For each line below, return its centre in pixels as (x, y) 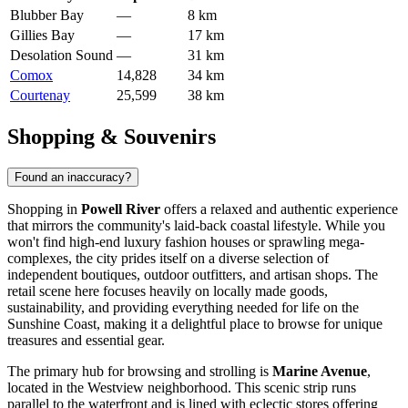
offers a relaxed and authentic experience (279, 209)
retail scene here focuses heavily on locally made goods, (168, 291)
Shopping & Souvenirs (112, 136)
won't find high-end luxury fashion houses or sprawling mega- (186, 241)
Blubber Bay (47, 15)
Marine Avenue (320, 371)
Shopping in (44, 209)
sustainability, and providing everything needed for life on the (183, 307)
